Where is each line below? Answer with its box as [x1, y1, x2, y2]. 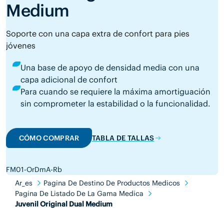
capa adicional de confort [20, 74, 117, 85]
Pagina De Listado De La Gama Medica [14, 188, 143, 198]
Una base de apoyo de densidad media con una [20, 62, 199, 73]
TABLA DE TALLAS [91, 133, 154, 142]
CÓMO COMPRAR [18, 133, 79, 142]
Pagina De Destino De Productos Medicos [43, 178, 180, 187]
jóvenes [6, 40, 36, 50]
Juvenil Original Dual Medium [14, 199, 112, 208]
